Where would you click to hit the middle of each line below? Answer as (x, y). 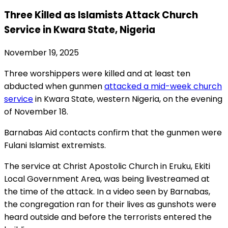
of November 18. (36, 112)
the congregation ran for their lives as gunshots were (110, 205)
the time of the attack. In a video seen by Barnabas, (107, 192)
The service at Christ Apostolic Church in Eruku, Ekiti (107, 166)
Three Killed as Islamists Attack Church (101, 15)
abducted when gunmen (54, 87)
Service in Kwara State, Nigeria (80, 30)
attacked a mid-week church (163, 87)
